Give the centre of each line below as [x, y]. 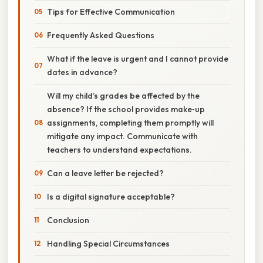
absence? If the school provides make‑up [126, 109]
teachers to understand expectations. [119, 149]
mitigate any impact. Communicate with [122, 136]
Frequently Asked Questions [101, 35]
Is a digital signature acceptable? [111, 196]
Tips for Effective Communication [111, 11]
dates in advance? [82, 72]
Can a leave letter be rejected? [105, 173]
